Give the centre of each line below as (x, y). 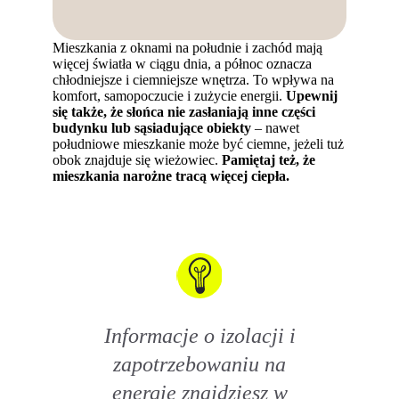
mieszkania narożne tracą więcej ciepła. (171, 176)
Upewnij (312, 96)
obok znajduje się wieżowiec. (138, 160)
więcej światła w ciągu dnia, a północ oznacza (183, 64)
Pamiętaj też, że (269, 160)
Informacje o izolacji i (199, 336)
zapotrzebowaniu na (199, 364)
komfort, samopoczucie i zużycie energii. (170, 96)
